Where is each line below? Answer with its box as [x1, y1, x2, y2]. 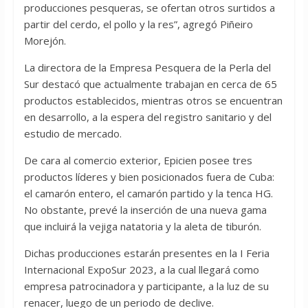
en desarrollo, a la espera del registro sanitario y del [23, 110, 272, 124]
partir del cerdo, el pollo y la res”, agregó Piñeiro [23, 17, 253, 32]
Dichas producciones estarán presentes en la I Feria [23, 246, 269, 261]
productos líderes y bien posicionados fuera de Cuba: [23, 170, 274, 184]
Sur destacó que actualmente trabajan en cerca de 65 [23, 77, 277, 91]
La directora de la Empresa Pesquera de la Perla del [23, 60, 271, 75]
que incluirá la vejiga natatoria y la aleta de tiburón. [23, 219, 261, 234]
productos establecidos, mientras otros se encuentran [23, 93, 283, 108]
